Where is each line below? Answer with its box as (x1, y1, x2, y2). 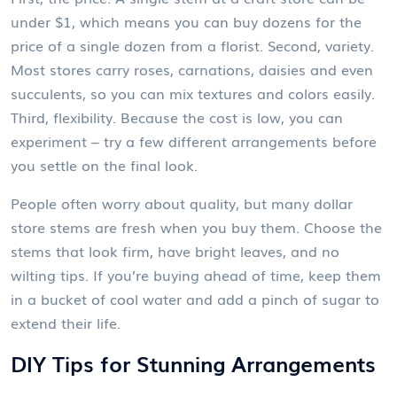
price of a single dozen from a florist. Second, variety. (11, 35, 374, 57)
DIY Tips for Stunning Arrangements (11, 347, 376, 379)
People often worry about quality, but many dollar (11, 192, 353, 214)
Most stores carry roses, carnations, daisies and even (11, 58, 373, 81)
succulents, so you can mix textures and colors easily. (11, 82, 375, 105)
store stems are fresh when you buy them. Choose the (11, 216, 382, 238)
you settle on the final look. (11, 154, 198, 176)
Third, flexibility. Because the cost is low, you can (11, 106, 343, 128)
